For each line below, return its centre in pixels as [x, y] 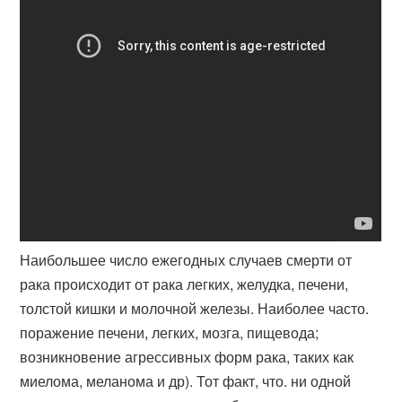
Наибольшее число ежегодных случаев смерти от [186, 260]
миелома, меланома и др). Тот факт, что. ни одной [186, 381]
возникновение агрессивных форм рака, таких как [187, 357]
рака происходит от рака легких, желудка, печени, [184, 284]
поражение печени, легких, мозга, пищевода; [170, 332]
